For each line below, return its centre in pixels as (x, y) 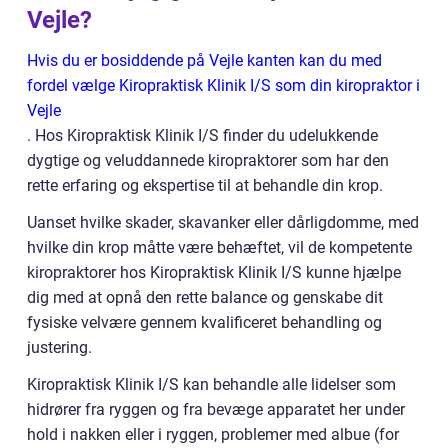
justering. (59, 347)
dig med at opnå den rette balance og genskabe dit (205, 297)
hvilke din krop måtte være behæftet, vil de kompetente (219, 247)
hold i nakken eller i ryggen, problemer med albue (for (213, 434)
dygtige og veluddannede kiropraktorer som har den (208, 160)
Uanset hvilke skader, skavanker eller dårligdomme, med (223, 222)
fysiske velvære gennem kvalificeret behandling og (204, 322)
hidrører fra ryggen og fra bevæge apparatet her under (216, 409)
